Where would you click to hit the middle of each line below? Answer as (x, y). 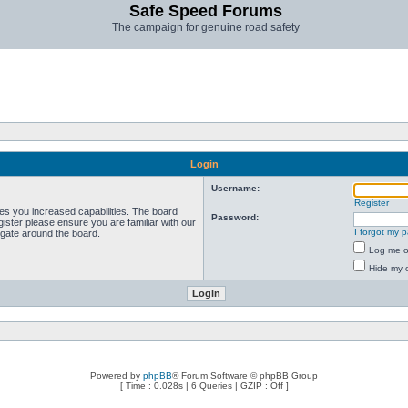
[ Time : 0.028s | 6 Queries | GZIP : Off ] (204, 386)
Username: (235, 188)
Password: (235, 217)
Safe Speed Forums (206, 11)
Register (372, 203)
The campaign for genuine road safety (206, 27)
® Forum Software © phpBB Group (245, 376)
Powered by (117, 376)
